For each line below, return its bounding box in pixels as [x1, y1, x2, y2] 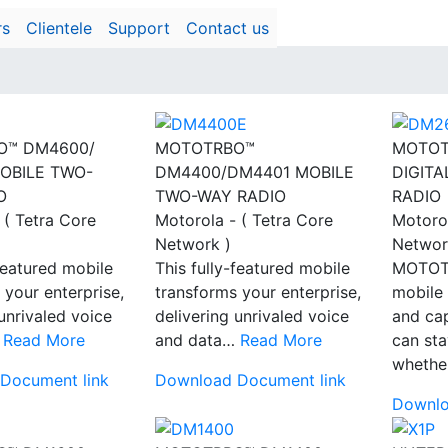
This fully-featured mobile [155, 257, 350, 278]
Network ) [155, 233, 231, 254]
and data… [155, 329, 240, 350]
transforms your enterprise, [155, 281, 361, 302]
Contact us [186, 18, 270, 38]
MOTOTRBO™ [155, 137, 255, 158]
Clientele [26, 18, 93, 38]
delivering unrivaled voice [155, 305, 349, 326]
